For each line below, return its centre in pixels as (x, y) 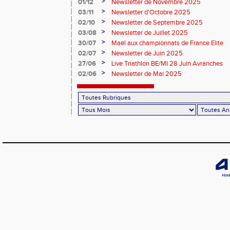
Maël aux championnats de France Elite (167, 43)
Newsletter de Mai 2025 (147, 74)
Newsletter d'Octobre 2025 (151, 12)
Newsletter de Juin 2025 (147, 53)
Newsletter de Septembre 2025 (157, 23)
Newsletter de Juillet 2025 (150, 33)
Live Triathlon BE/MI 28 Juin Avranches (167, 64)
